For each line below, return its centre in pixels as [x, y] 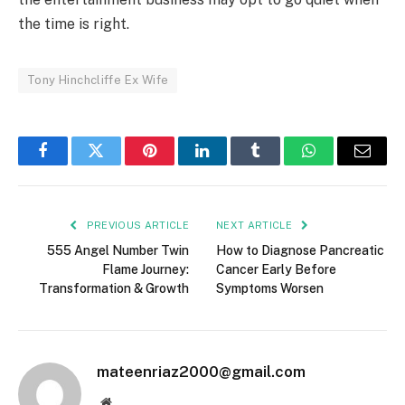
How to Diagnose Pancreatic [300, 251]
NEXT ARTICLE [256, 226]
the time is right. [74, 24]
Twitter [118, 164]
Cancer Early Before [276, 270]
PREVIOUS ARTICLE [136, 226]
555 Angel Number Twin [118, 251]
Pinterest [176, 164]
